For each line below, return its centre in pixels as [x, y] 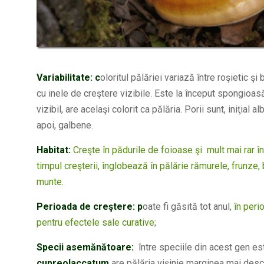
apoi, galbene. [65, 126]
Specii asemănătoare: [86, 247]
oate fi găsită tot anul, [187, 207]
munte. [50, 182]
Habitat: [54, 150]
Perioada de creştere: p [90, 207]
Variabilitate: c [68, 78]
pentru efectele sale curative [95, 223]
